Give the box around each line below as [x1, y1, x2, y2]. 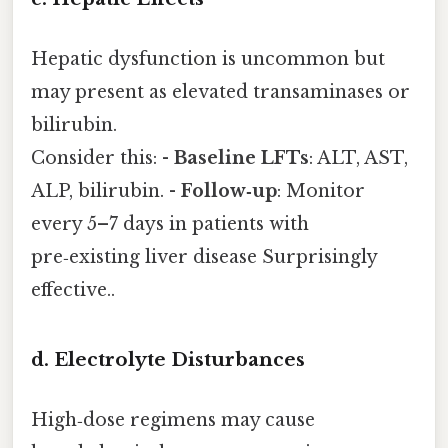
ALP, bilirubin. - [31, 179, 181, 202]
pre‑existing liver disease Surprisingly [31, 245, 377, 268]
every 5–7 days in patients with [31, 212, 309, 235]
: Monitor [277, 179, 365, 202]
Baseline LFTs [174, 146, 309, 169]
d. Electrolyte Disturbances [31, 348, 305, 372]
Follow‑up [181, 179, 277, 202]
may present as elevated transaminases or [31, 80, 410, 103]
